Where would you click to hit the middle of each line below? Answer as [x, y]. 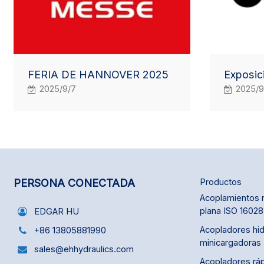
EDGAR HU [57, 211]
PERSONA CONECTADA [75, 183]
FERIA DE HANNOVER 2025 [98, 75]
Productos [220, 182]
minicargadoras [230, 243]
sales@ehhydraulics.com [84, 249]
